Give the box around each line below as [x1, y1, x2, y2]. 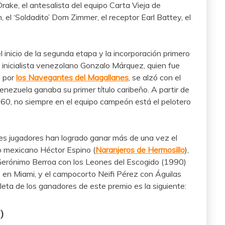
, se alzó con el [129, 72, 181, 83]
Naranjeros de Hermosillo [95, 145, 185, 155]
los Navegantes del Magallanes [16, 72, 129, 83]
